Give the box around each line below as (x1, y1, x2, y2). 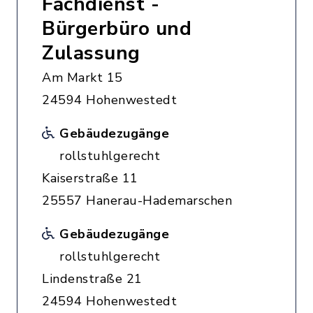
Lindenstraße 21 (42, 270, 143, 287)
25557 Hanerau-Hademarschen (42, 192, 232, 209)
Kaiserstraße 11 (42, 170, 138, 187)
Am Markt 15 (42, 69, 123, 86)
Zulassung (42, 40, 140, 66)
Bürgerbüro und (42, 15, 191, 42)
